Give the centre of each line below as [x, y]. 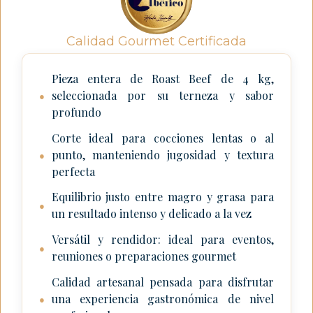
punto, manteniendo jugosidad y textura [162, 154]
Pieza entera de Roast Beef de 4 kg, [162, 78]
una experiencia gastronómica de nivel [162, 299]
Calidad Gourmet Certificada [156, 41]
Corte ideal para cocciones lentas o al [162, 138]
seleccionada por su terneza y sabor [162, 95]
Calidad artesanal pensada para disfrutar [162, 282]
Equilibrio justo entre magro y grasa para [162, 197]
